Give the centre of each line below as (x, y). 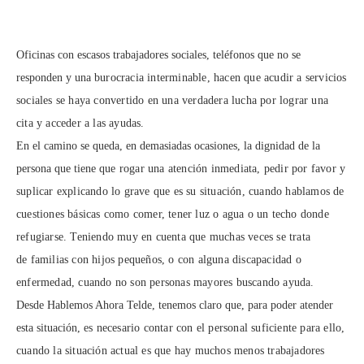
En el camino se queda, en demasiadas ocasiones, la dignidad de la (168, 146)
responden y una (55, 78)
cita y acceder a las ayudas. (80, 123)
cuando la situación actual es (85, 351)
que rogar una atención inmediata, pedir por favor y (223, 169)
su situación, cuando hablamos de (265, 191)
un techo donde (293, 214)
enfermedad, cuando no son (83, 282)
